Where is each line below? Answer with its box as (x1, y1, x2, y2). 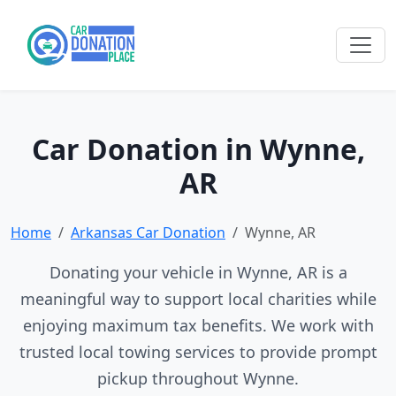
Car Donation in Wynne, (31, 130, 365, 168)
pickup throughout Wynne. (97, 368, 299, 389)
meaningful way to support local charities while (19, 288, 377, 309)
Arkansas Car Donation (71, 223, 225, 242)
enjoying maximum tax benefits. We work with (22, 315, 374, 336)
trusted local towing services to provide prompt (19, 341, 377, 362)
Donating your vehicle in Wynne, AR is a (49, 262, 347, 283)
